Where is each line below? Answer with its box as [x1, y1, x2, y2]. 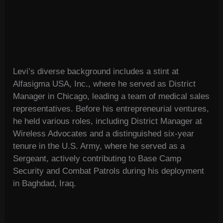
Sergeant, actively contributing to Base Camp [13, 154, 182, 164]
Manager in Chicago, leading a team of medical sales [13, 92, 210, 102]
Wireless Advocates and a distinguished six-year [13, 129, 195, 139]
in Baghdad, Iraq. [13, 179, 77, 189]
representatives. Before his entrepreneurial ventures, [13, 104, 210, 114]
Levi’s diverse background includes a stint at [13, 67, 179, 77]
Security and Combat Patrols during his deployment [13, 166, 205, 176]
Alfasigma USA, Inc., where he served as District [13, 79, 196, 89]
